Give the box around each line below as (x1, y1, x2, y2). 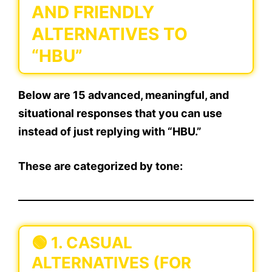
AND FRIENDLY (32, 2, 154, 23)
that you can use (132, 107, 222, 120)
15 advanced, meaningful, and (73, 89, 229, 102)
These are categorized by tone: (18, 160, 183, 173)
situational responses (18, 107, 132, 120)
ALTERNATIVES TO (32, 24, 188, 45)
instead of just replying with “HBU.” (18, 125, 202, 138)
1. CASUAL (51, 233, 132, 253)
